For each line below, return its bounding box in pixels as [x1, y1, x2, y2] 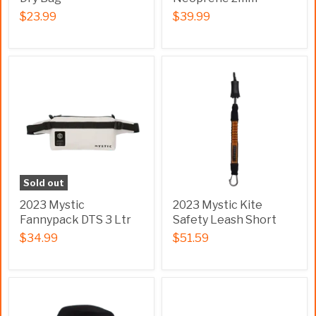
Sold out [23, 177, 64, 188]
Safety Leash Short [173, 213, 276, 226]
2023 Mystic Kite [173, 198, 262, 212]
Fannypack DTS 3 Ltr [20, 213, 131, 226]
